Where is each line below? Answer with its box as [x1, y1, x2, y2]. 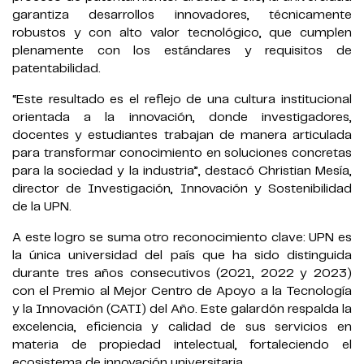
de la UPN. [12, 201, 71, 214]
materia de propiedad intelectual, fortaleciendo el [12, 339, 352, 352]
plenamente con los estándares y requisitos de [12, 45, 352, 58]
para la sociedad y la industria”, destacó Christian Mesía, [12, 165, 352, 178]
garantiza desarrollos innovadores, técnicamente [12, 9, 352, 22]
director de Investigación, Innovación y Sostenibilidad [12, 183, 352, 196]
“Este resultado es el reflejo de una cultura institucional [12, 93, 352, 106]
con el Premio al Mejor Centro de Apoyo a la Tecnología [12, 285, 352, 298]
